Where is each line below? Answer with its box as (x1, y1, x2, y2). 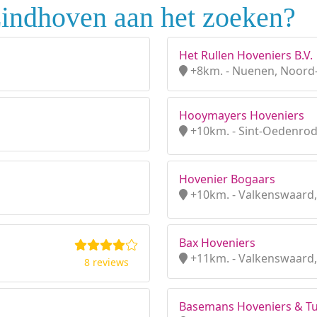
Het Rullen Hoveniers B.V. (179, 47, 313, 63)
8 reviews (83, 255, 129, 269)
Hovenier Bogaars (179, 171, 275, 187)
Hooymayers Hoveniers (179, 108, 304, 123)
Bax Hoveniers (179, 235, 255, 250)
